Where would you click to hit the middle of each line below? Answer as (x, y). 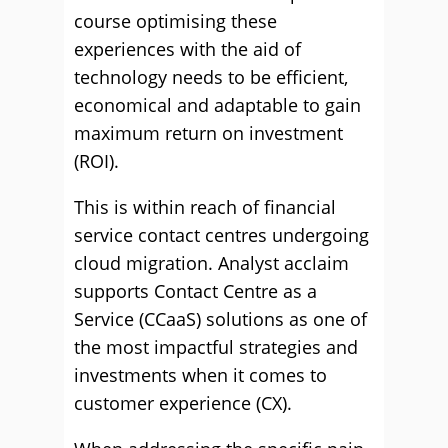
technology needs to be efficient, (211, 77)
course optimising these (175, 21)
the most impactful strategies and (216, 347)
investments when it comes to (200, 375)
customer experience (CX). (183, 403)
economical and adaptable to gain (217, 105)
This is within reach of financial (205, 207)
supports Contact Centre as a (195, 291)
